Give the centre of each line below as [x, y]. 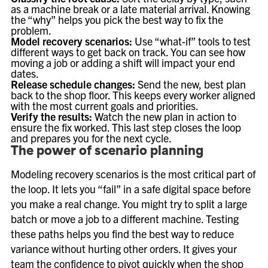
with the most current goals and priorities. [105, 106]
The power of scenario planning [107, 152]
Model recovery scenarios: [71, 41]
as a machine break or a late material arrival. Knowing [130, 9]
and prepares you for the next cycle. [91, 138]
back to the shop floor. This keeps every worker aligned [133, 95]
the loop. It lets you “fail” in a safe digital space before [131, 189]
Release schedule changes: [73, 84]
